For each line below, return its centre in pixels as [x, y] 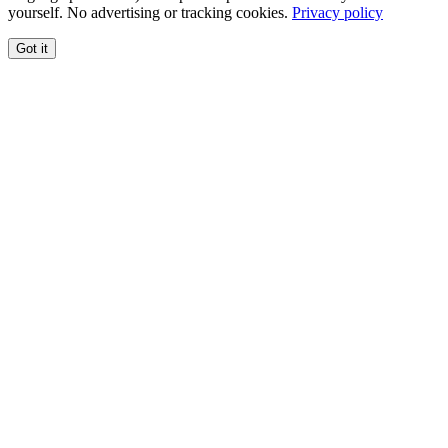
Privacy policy [337, 12]
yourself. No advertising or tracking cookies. [150, 12]
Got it [32, 48]
